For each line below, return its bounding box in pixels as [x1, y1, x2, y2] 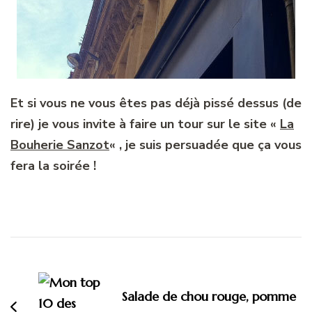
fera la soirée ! [10, 157, 96, 175]
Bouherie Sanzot [10, 136, 109, 154]
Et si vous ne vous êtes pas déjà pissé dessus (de [10, 95, 302, 112]
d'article [10, 258, 81, 283]
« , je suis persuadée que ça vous [109, 136, 302, 154]
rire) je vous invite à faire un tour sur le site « [10, 116, 280, 133]
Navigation [10, 235, 106, 260]
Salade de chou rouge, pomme [122, 288, 296, 305]
